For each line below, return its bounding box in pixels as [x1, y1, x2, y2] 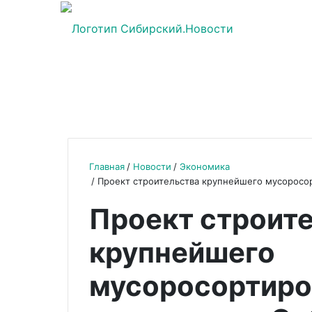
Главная [89, 161, 125, 172]
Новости [133, 161, 171, 172]
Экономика [180, 161, 230, 172]
